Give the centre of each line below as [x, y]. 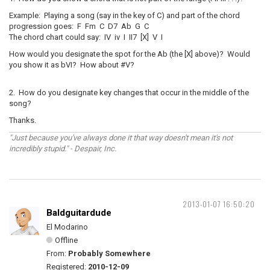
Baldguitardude [79, 213]
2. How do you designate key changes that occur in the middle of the [129, 93]
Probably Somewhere [109, 253]
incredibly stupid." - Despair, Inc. [63, 149]
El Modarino [67, 227]
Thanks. [23, 120]
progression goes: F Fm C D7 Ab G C [79, 26]
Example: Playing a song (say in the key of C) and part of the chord [124, 15]
